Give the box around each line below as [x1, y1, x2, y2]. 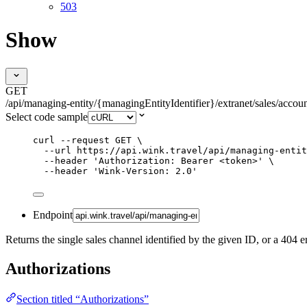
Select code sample [5, 110, 88, 123]
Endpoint [33, 208, 73, 221]
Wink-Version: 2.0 [99, 165, 192, 176]
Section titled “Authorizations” [16, 293, 149, 305]
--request [60, 134, 110, 145]
